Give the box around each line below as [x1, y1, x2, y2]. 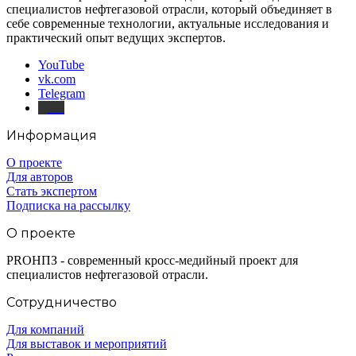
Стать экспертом [6, 184, 97, 199]
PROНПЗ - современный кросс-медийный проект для [6, 253, 298, 268]
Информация [6, 128, 97, 144]
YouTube [38, 58, 84, 72]
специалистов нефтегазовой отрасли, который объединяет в [6, 2, 332, 17]
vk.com [38, 72, 75, 87]
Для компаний [6, 323, 84, 337]
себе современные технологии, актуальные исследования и [6, 17, 329, 31]
